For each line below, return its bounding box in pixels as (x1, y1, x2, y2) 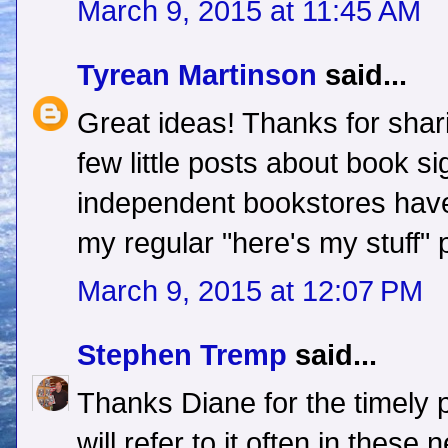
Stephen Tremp (77, 339, 287, 372)
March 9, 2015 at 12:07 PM (77, 275, 423, 308)
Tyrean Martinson (77, 59, 317, 92)
